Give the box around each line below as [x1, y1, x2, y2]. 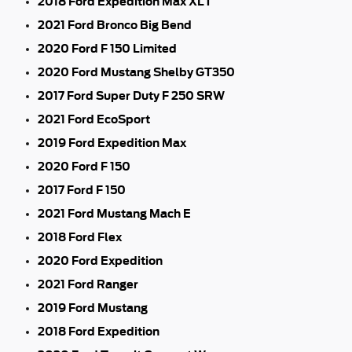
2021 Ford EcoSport [38, 112, 150, 126]
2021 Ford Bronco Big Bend [38, 18, 192, 31]
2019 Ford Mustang [38, 301, 148, 314]
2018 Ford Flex [38, 230, 122, 244]
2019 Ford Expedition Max [38, 136, 186, 149]
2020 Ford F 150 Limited [38, 42, 177, 55]
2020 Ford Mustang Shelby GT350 [38, 65, 235, 79]
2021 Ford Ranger [38, 277, 138, 291]
